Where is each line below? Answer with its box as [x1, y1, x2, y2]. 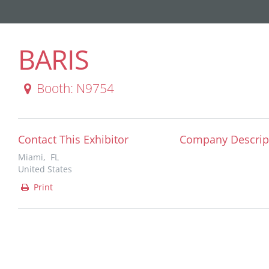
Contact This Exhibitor [18, 132, 128, 147]
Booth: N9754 [37, 80, 114, 97]
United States [18, 163, 72, 175]
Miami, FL [18, 151, 59, 163]
